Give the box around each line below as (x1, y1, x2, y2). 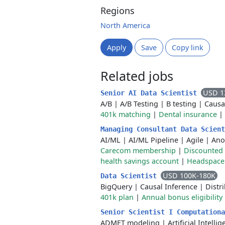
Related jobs (100, 67, 173, 84)
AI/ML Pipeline (129, 135, 178, 145)
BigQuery (100, 182, 132, 191)
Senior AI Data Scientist (100, 89, 201, 97)
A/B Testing (120, 99, 158, 108)
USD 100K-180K (163, 171, 215, 180)
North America (100, 21, 150, 30)
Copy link (172, 43, 203, 52)
